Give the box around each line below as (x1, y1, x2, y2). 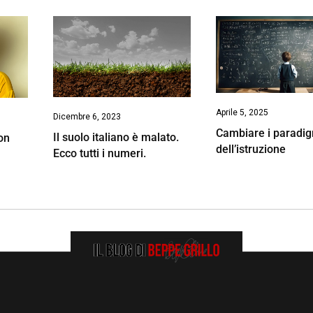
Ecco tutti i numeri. (52, 147, 146, 161)
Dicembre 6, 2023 (52, 112, 121, 122)
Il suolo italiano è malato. (52, 131, 179, 145)
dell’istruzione (216, 143, 286, 156)
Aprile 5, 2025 (216, 108, 269, 118)
